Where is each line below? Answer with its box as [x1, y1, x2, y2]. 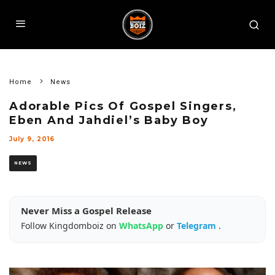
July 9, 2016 [9, 135, 55, 143]
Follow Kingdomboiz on [21, 220, 119, 231]
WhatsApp [119, 220, 166, 231]
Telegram [177, 220, 219, 231]
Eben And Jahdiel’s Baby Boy [9, 114, 209, 127]
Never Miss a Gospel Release [21, 204, 152, 217]
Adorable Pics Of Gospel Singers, [9, 99, 237, 113]
